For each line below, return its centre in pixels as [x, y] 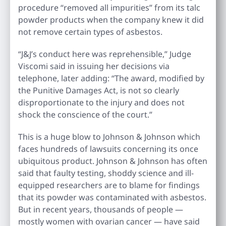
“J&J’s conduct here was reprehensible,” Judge [105, 54]
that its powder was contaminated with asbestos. [112, 197]
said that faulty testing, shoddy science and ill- [106, 173]
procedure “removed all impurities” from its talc [109, 7]
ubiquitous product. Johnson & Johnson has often [113, 161]
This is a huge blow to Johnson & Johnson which [109, 136]
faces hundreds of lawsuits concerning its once [108, 149]
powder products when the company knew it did [111, 19]
